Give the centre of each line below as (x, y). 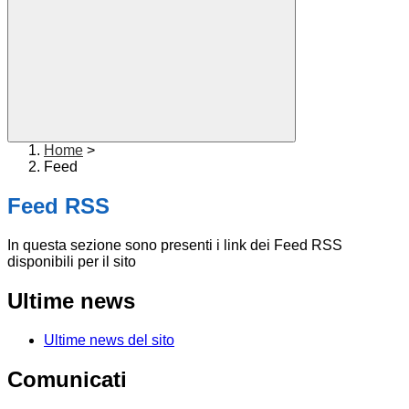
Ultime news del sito (109, 340)
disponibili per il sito (72, 262)
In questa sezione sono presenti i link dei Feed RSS (175, 246)
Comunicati (67, 379)
